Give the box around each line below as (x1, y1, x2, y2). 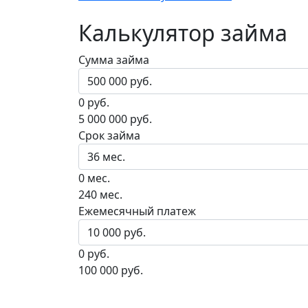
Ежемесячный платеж (78, 203, 196, 219)
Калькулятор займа (78, 18, 287, 48)
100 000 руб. (78, 263, 143, 278)
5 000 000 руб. (78, 111, 152, 127)
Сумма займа (78, 52, 149, 68)
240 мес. (78, 187, 122, 203)
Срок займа (78, 128, 140, 144)
